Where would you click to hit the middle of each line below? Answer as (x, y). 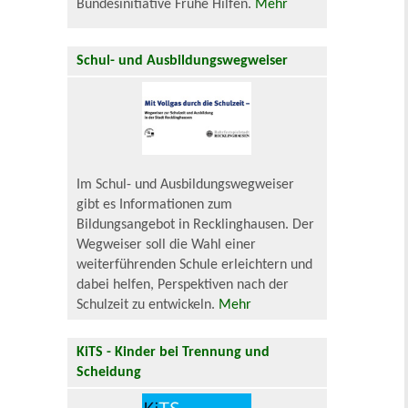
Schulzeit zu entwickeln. (148, 306)
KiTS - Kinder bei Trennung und (173, 353)
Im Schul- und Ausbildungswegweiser (186, 185)
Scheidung (109, 373)
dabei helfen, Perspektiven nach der (183, 286)
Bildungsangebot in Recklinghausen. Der (196, 225)
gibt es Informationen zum (155, 205)
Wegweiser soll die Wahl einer (167, 245)
